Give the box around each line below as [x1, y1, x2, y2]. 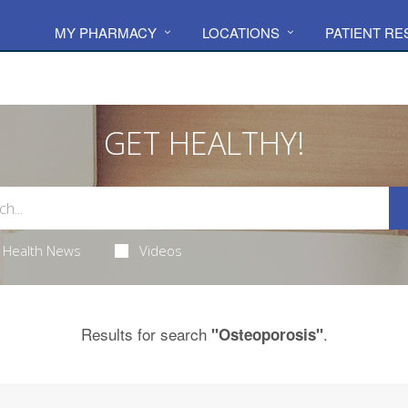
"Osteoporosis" [210, 323, 323, 345]
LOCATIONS [202, 23, 280, 42]
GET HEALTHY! [103, 122, 305, 164]
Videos [139, 241, 183, 260]
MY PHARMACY [55, 23, 157, 42]
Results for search [80, 322, 211, 345]
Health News [2, 241, 81, 260]
